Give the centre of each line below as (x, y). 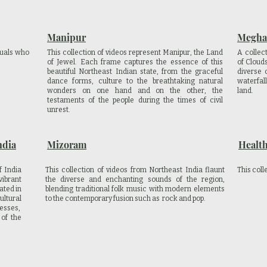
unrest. (59, 110)
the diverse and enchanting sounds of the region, (135, 179)
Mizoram (67, 145)
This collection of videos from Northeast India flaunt (135, 170)
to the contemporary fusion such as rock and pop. (125, 198)
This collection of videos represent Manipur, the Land (135, 52)
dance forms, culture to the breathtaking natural (135, 81)
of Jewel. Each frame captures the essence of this (135, 62)
